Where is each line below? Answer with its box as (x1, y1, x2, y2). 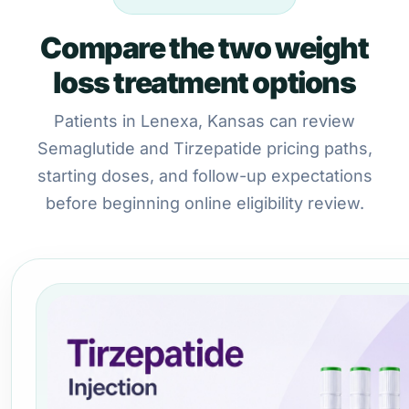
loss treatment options (53, 65, 356, 100)
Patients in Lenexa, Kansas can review (54, 111, 355, 131)
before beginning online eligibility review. (45, 194, 364, 213)
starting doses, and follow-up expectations (37, 166, 372, 185)
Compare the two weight (40, 30, 369, 66)
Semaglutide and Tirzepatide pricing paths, (37, 139, 372, 158)
